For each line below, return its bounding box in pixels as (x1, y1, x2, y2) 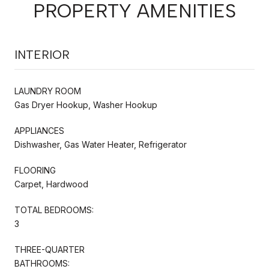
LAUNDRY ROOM (14, 85, 81, 96)
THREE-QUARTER (14, 244, 85, 255)
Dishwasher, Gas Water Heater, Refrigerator (14, 139, 187, 150)
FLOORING (14, 165, 56, 175)
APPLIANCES (14, 125, 64, 136)
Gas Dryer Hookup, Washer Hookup (14, 99, 157, 110)
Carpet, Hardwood (14, 178, 88, 189)
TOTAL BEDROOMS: (14, 204, 94, 215)
